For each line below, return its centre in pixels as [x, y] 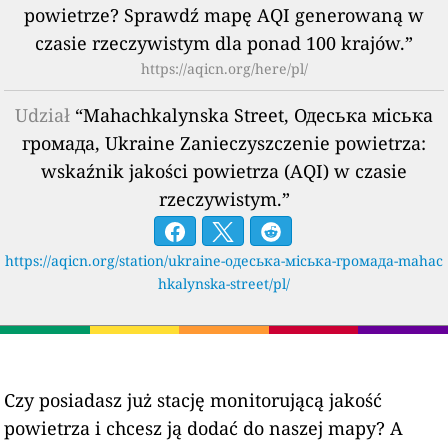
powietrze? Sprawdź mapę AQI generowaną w [224, 14]
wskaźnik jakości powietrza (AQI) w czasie [224, 170]
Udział [42, 114]
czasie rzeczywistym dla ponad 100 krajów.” [224, 42]
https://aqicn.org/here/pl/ [224, 68]
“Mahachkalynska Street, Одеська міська [251, 114]
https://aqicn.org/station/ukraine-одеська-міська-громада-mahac [224, 260]
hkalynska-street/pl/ [224, 283]
